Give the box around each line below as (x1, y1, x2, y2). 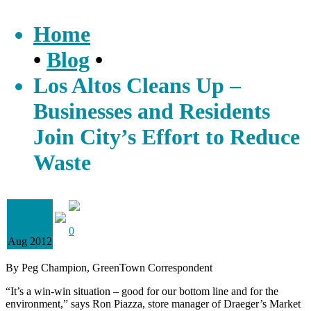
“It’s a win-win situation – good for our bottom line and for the (6, 285, 278, 298)
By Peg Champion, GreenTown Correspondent (6, 262, 212, 274)
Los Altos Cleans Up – (33, 73, 241, 99)
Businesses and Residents (33, 99, 270, 124)
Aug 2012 (8, 235, 52, 248)
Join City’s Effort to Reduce (33, 124, 300, 150)
